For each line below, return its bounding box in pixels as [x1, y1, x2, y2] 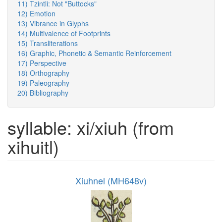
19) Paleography [17, 78, 69, 88]
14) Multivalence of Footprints [17, 28, 111, 39]
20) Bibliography [17, 88, 68, 98]
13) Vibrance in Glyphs [17, 18, 89, 29]
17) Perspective [17, 58, 66, 68]
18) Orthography [17, 68, 69, 78]
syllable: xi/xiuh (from [7, 114, 174, 140]
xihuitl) [7, 134, 59, 160]
